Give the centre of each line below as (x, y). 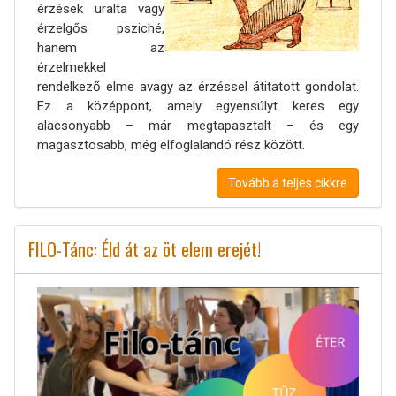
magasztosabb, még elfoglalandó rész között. (173, 145)
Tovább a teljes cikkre (288, 183)
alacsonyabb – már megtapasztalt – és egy (198, 126)
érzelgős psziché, (101, 28)
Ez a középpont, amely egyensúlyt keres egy (198, 106)
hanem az (101, 48)
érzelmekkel (72, 67)
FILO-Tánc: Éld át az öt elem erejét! (145, 249)
